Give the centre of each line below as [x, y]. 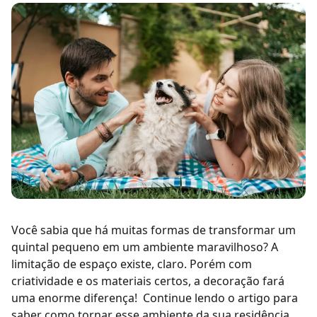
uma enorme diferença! [76, 298]
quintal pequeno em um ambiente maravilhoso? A [145, 247]
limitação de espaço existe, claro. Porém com [132, 264]
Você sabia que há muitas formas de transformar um [154, 230]
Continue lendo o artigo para [220, 298]
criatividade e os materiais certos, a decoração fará [148, 281]
